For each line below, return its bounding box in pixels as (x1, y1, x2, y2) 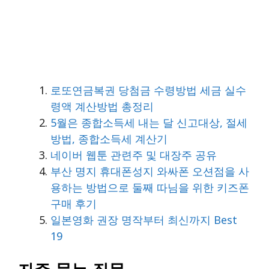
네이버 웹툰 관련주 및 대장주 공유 (50, 147, 217, 162)
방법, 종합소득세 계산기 (50, 131, 168, 146)
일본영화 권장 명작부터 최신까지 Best (50, 212, 237, 227)
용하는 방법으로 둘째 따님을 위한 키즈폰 (50, 180, 249, 195)
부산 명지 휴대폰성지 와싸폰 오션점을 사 (50, 163, 249, 178)
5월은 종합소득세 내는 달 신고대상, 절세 (50, 115, 247, 130)
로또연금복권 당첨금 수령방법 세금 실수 (50, 82, 246, 97)
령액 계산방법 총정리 (50, 98, 154, 113)
